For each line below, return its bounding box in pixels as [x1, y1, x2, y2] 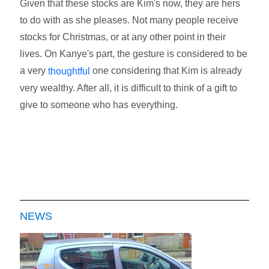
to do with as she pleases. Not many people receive [20, 14, 239, 25]
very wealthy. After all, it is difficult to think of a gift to [20, 82, 238, 93]
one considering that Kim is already [90, 65, 243, 76]
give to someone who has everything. [20, 99, 181, 110]
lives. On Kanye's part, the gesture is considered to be [20, 48, 248, 59]
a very [20, 65, 49, 76]
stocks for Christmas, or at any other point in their [20, 31, 226, 42]
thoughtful [48, 65, 91, 76]
